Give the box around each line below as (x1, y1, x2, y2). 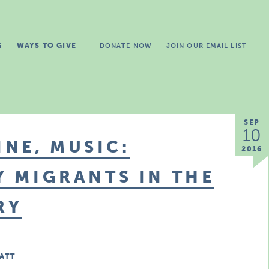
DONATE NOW (99, 42, 152, 50)
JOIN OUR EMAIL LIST (166, 42, 247, 50)
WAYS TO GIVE (16, 41, 76, 50)
